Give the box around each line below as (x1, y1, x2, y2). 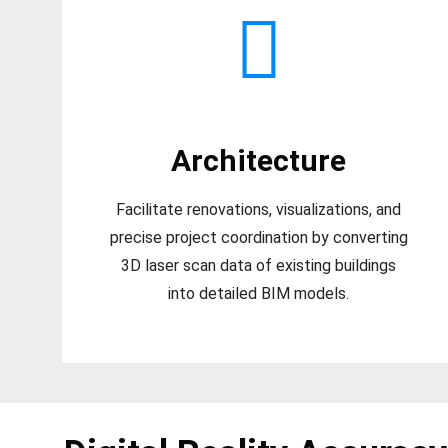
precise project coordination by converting (109, 228, 408, 248)
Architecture (171, 143, 347, 179)
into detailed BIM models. (168, 284, 350, 304)
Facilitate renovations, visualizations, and (116, 200, 402, 220)
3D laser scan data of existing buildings (121, 256, 397, 276)
